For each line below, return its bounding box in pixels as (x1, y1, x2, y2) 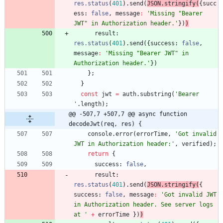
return (88, 150, 109, 158)
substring (140, 91, 171, 98)
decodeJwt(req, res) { (69, 120, 142, 128)
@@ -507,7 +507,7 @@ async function (69, 111, 187, 118)
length (81, 101, 102, 108)
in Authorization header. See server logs (74, 201, 213, 209)
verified (182, 140, 210, 148)
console (88, 130, 112, 138)
